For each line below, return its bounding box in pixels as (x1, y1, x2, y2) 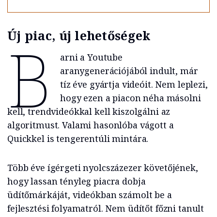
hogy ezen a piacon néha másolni (60, 92, 201, 104)
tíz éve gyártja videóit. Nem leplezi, (60, 78, 208, 91)
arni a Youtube (60, 51, 123, 63)
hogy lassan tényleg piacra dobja (7, 175, 146, 187)
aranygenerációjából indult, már (60, 65, 198, 77)
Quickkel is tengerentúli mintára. (7, 133, 149, 145)
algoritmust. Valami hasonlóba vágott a (7, 119, 174, 131)
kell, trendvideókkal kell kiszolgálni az (7, 106, 170, 118)
